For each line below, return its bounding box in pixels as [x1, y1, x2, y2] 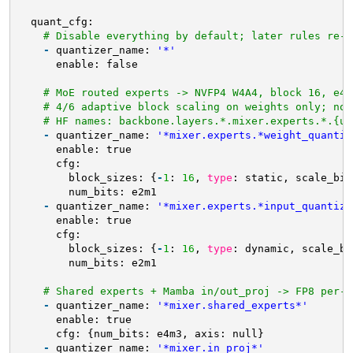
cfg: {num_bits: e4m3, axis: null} [55, 327, 264, 340]
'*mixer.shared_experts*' [156, 299, 308, 311]
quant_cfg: [30, 15, 94, 28]
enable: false [55, 58, 138, 70]
